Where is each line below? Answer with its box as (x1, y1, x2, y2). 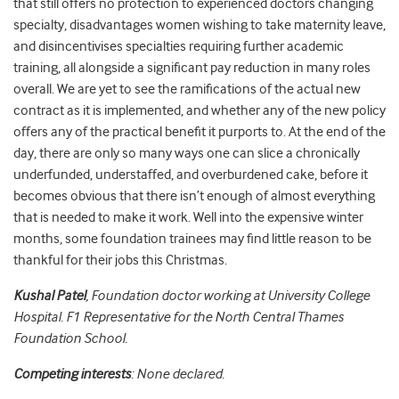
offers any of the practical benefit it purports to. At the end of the (13, 124, 386, 141)
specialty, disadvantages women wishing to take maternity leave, (13, 17, 386, 34)
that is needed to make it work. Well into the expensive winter (13, 209, 363, 226)
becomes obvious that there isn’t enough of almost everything (13, 188, 375, 205)
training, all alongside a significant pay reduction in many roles (13, 60, 370, 77)
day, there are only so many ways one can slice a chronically (13, 145, 360, 162)
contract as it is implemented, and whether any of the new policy (13, 102, 386, 119)
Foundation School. (13, 330, 127, 347)
